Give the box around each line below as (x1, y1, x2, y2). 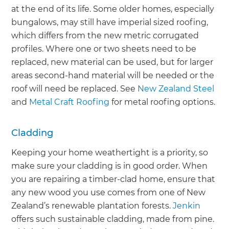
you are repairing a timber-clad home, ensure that (11, 174, 216, 185)
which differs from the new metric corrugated (11, 31, 199, 41)
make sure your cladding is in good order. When (11, 161, 208, 171)
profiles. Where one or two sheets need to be (11, 44, 197, 54)
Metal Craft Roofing (29, 97, 110, 107)
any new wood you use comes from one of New (11, 188, 206, 198)
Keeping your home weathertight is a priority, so (11, 148, 209, 158)
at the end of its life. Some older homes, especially (11, 4, 215, 14)
